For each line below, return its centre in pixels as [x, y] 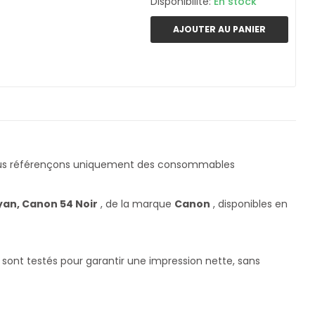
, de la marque [136, 204]
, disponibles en [249, 204]
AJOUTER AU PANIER [219, 29]
